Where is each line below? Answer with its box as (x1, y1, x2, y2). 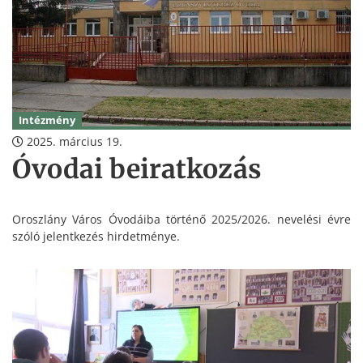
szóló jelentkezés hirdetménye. (12, 228, 180, 245)
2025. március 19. (23, 134, 122, 150)
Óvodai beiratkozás (12, 153, 262, 186)
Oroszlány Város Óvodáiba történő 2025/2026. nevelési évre (12, 211, 351, 228)
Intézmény (19, 113, 75, 128)
